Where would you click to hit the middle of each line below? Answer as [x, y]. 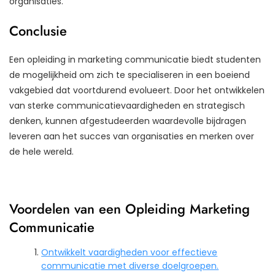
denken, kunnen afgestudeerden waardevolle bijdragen [128, 121]
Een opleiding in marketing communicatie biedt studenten [135, 59]
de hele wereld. [41, 151]
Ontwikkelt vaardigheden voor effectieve [130, 252]
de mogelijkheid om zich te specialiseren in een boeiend [130, 75]
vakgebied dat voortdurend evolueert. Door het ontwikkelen [137, 90]
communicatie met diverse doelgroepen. [130, 265]
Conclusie [38, 30]
